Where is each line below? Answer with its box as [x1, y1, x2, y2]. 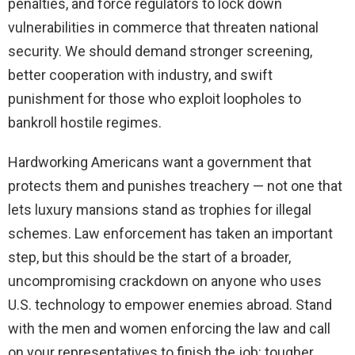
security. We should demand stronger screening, [8, 43, 312, 60]
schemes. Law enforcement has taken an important [8, 225, 333, 242]
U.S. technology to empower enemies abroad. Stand [8, 296, 332, 314]
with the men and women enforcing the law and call [8, 320, 330, 338]
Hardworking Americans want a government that [8, 154, 311, 171]
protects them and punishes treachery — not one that [8, 177, 342, 195]
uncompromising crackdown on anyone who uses [8, 273, 322, 290]
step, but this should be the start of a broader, [8, 249, 291, 266]
